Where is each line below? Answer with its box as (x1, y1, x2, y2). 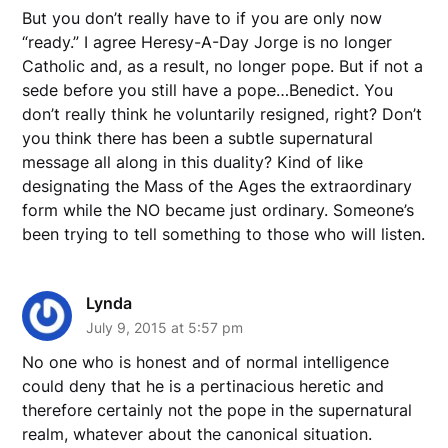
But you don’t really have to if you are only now (22, 7, 383, 28)
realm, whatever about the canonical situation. (22, 423, 373, 444)
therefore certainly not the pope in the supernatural (22, 399, 413, 420)
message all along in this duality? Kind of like (22, 151, 364, 172)
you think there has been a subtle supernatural (22, 127, 374, 148)
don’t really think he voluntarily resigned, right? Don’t (22, 103, 423, 124)
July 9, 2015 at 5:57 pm (86, 318, 244, 336)
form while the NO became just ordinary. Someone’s (22, 199, 415, 220)
